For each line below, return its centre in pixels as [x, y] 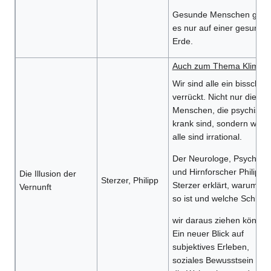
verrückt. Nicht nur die [214, 97]
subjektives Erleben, [211, 247]
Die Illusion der [47, 174]
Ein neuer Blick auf [208, 234]
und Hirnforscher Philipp [218, 172]
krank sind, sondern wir [217, 124]
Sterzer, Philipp [129, 181]
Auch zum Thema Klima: [219, 66]
